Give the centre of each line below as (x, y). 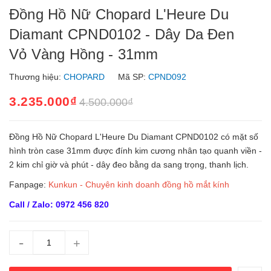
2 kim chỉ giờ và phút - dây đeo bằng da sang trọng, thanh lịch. (129, 165)
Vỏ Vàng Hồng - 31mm (84, 54)
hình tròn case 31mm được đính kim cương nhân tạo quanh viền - (135, 151)
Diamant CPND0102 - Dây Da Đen (122, 34)
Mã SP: (132, 77)
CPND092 (168, 77)
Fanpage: (29, 184)
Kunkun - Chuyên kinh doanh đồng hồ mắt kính (139, 184)
